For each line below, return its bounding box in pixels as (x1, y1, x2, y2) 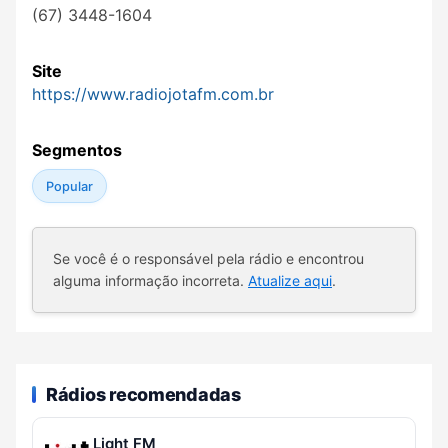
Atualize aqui (248, 272, 332, 290)
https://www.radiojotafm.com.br (32, 84, 274, 105)
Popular (45, 178, 93, 194)
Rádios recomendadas (46, 383, 241, 405)
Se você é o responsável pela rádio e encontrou (53, 250, 364, 268)
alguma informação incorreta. (53, 272, 248, 290)
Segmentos (32, 140, 122, 161)
